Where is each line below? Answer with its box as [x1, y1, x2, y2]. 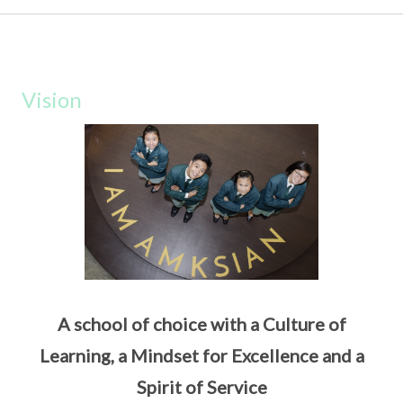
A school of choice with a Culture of [57, 313, 346, 336]
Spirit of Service [136, 376, 267, 399]
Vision [22, 86, 82, 112]
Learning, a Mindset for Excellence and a [39, 345, 364, 367]
